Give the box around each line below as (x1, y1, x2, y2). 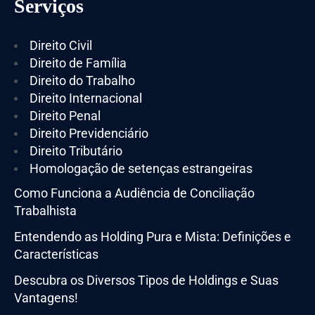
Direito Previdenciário (30, 125, 148, 141)
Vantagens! (14, 290, 78, 305)
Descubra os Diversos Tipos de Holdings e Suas (14, 272, 278, 288)
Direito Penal (30, 108, 101, 123)
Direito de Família (30, 55, 127, 70)
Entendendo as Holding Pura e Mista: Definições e (14, 229, 291, 244)
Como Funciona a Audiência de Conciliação (14, 185, 255, 200)
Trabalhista (14, 202, 77, 218)
